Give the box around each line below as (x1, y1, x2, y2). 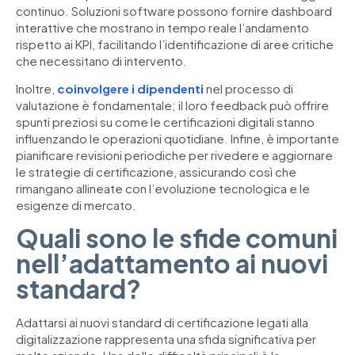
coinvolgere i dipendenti (57, 81, 204, 97)
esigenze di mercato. (16, 197, 136, 213)
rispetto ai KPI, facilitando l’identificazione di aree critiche (16, 36, 334, 52)
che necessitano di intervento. (16, 52, 187, 68)
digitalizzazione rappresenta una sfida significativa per (16, 330, 316, 346)
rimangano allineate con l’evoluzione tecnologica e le (16, 181, 310, 197)
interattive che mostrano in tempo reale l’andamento (16, 19, 309, 35)
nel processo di (204, 81, 293, 97)
